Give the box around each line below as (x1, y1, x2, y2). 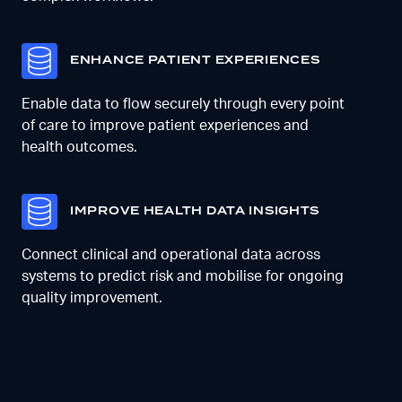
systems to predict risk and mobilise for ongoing (22, 269, 344, 284)
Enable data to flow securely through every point (22, 97, 345, 112)
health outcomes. (22, 140, 137, 155)
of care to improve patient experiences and (22, 118, 309, 134)
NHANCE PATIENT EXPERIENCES (79, 52, 320, 70)
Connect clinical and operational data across (22, 248, 320, 263)
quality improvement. (22, 291, 162, 306)
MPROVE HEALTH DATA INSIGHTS (74, 203, 320, 221)
